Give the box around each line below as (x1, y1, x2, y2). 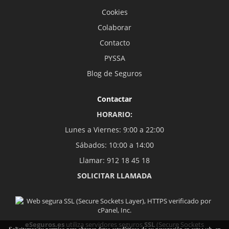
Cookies (101, 7, 128, 17)
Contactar (97, 94, 132, 104)
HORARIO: (97, 109, 132, 120)
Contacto (99, 38, 130, 48)
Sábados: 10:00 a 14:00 (75, 140, 154, 150)
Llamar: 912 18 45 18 (79, 155, 150, 166)
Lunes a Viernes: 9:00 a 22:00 (65, 125, 164, 135)
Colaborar (98, 22, 131, 33)
